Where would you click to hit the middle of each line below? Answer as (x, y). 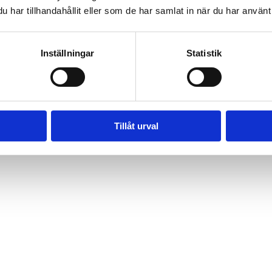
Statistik (204, 53)
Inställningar (67, 53)
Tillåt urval (136, 126)
